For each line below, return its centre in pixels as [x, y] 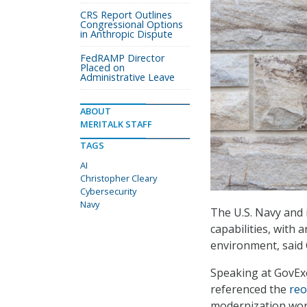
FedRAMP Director [122, 58]
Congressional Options [132, 24]
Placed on [102, 67]
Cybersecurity [108, 191]
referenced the [250, 290]
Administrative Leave [127, 77]
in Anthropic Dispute [126, 34]
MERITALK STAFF [116, 124]
